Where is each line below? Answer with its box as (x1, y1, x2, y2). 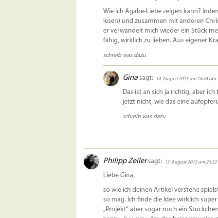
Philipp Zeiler (103, 157, 146, 165)
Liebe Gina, (103, 172, 135, 180)
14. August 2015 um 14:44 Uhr (156, 76, 216, 82)
